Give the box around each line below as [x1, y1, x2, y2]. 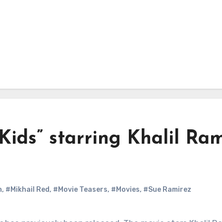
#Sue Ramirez [143, 185, 191, 194]
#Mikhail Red [5, 185, 50, 194]
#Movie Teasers [53, 185, 108, 194]
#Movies [111, 185, 140, 194]
